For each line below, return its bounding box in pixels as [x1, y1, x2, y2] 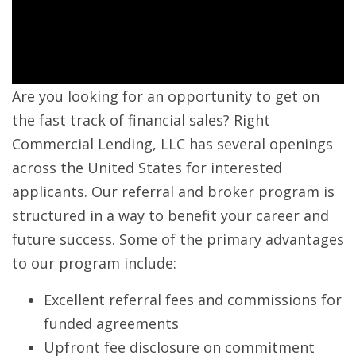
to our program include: [12, 253, 176, 273]
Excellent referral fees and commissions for [44, 290, 342, 310]
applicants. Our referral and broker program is [12, 182, 335, 202]
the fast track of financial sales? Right [12, 110, 270, 130]
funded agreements [44, 314, 179, 334]
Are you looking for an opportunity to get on [12, 87, 319, 106]
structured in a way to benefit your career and [12, 206, 329, 226]
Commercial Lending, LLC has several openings [12, 134, 333, 154]
